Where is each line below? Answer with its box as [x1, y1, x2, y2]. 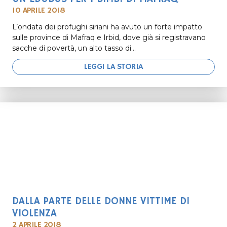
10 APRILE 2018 [12, 5, 65, 16]
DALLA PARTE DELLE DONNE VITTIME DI [12, 195, 190, 208]
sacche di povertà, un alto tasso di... [12, 43, 136, 53]
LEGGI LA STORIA [84, 61, 143, 72]
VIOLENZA [12, 207, 57, 220]
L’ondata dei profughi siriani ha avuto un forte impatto [12, 22, 202, 31]
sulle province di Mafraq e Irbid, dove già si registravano [12, 32, 206, 42]
